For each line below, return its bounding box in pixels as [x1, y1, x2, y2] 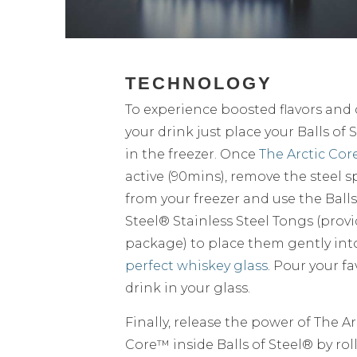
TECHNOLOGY [125, 73, 273, 93]
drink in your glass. [125, 280, 250, 296]
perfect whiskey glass [125, 257, 268, 273]
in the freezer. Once [125, 146, 259, 162]
